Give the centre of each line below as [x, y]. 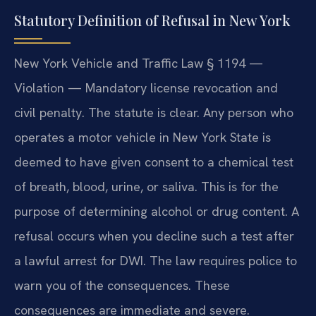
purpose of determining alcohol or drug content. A [157, 211]
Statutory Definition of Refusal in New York [152, 20]
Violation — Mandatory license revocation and [146, 87]
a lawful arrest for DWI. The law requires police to [156, 260]
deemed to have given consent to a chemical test [154, 162]
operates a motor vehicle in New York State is [142, 137]
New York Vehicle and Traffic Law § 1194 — [139, 63]
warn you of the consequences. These [122, 285]
